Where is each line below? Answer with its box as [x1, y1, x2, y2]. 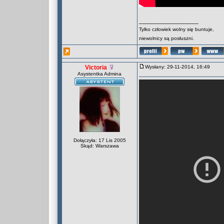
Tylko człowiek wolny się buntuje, [139, 26, 214, 32]
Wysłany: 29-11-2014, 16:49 [145, 64, 214, 69]
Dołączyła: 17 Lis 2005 [73, 137, 126, 143]
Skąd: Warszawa [80, 143, 119, 148]
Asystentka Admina [77, 71, 121, 76]
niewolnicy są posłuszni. [139, 35, 194, 41]
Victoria [85, 64, 107, 71]
